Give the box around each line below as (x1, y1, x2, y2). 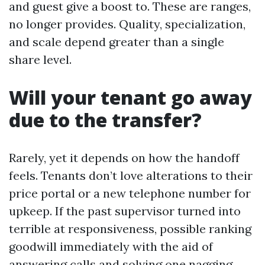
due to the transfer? (9, 107, 202, 132)
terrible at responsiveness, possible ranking (9, 221, 251, 236)
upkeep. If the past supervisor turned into (9, 203, 241, 218)
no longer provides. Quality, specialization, (9, 17, 245, 31)
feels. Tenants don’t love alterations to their (9, 168, 253, 183)
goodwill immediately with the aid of (9, 239, 213, 254)
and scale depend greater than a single (9, 34, 224, 49)
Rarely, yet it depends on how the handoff (9, 150, 240, 165)
